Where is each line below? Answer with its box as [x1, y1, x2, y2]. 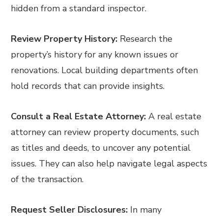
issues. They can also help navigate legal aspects [11, 158, 208, 169]
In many [128, 204, 162, 216]
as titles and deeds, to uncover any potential [11, 142, 191, 154]
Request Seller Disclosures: [11, 204, 128, 216]
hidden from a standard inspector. [11, 2, 147, 14]
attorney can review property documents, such [11, 126, 199, 138]
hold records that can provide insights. [11, 80, 165, 92]
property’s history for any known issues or [11, 49, 179, 60]
